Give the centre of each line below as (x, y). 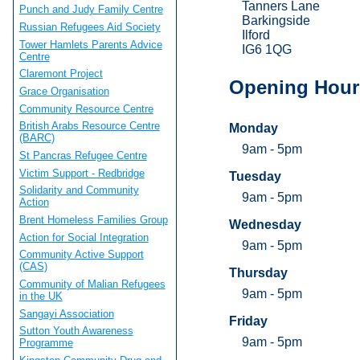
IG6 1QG (266, 50)
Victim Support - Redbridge (82, 173)
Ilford (256, 35)
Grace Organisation (64, 92)
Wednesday (265, 224)
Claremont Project (61, 74)
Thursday (258, 272)
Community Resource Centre (86, 108)
